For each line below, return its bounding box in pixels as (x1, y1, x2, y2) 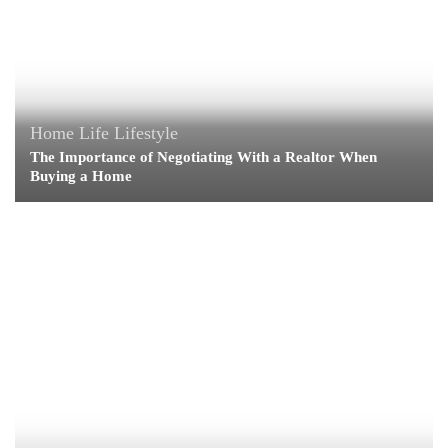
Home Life (30, 122, 109, 143)
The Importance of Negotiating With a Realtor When (30, 148, 377, 165)
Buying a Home (30, 167, 132, 184)
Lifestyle (114, 122, 178, 143)
